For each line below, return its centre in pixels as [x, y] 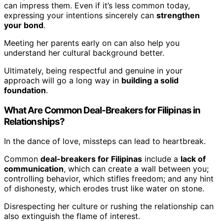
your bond [24, 25]
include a [161, 159]
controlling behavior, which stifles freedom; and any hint [109, 179]
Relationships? [34, 121]
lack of [193, 159]
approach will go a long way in [63, 80]
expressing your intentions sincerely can [80, 15]
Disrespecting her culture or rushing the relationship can [109, 206]
